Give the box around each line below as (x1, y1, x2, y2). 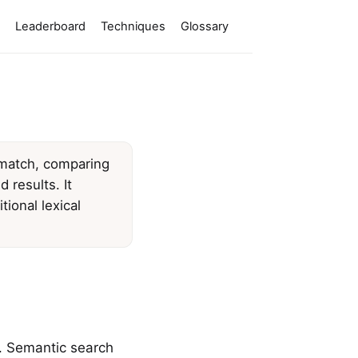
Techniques (101, 18, 166, 34)
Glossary (181, 18, 229, 34)
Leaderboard (15, 18, 86, 34)
